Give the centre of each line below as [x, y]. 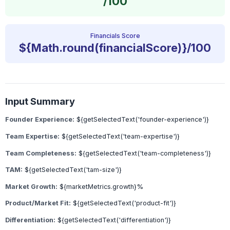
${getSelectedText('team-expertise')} [121, 136]
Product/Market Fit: [38, 203]
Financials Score [115, 36]
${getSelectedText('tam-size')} [73, 170]
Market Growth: [31, 186]
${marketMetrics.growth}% [101, 186]
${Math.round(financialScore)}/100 [115, 48]
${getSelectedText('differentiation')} [114, 220]
